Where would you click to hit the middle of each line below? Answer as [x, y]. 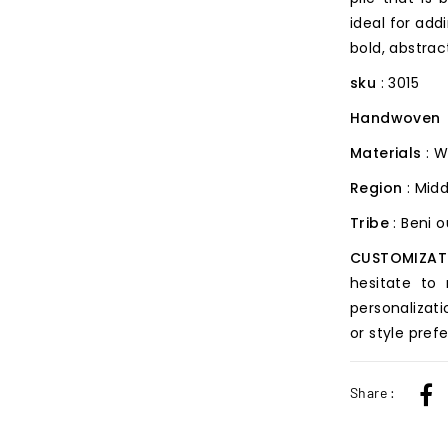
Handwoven [395, 117]
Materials [388, 152]
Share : [373, 392]
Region [378, 187]
